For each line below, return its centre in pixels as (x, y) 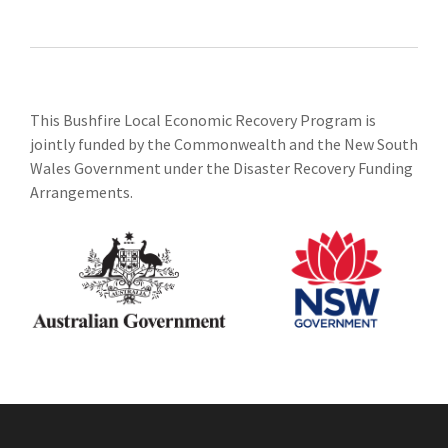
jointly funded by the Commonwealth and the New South (224, 144)
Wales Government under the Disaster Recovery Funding (221, 168)
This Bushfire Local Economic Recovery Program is (203, 120)
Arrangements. (81, 192)
